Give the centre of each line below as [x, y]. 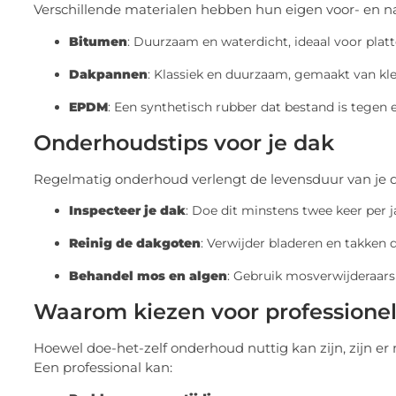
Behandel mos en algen [148, 275]
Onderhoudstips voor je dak [184, 142]
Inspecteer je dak [127, 210]
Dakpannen [108, 74]
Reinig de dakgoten [135, 243]
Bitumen [98, 41]
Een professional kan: [103, 367]
